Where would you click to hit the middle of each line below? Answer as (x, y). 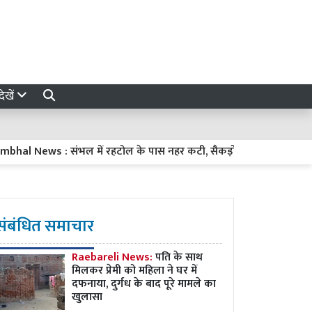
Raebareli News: (114, 257)
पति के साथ (179, 257)
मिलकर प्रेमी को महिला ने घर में (134, 271)
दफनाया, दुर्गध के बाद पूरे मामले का (144, 284)
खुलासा (87, 297)
